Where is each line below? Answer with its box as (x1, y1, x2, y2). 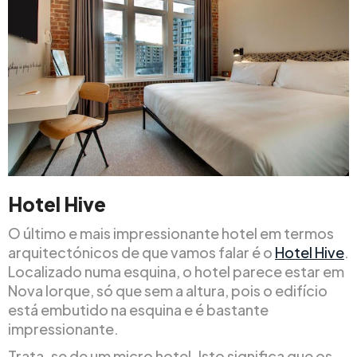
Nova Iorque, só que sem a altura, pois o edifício (8, 280, 328, 300)
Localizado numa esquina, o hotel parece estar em (8, 261, 344, 280)
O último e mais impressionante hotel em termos (8, 223, 334, 242)
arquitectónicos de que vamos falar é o (8, 242, 275, 261)
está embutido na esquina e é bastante (8, 300, 269, 319)
